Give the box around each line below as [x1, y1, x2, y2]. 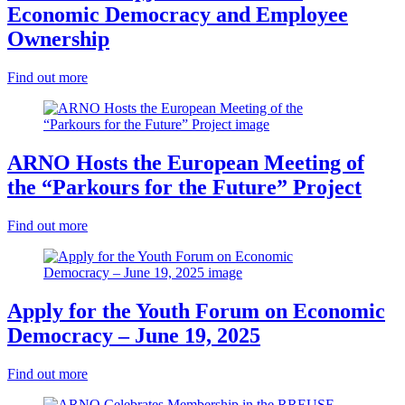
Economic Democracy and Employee [7, 2, 348, 26]
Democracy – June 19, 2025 [7, 323, 260, 347]
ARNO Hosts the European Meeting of [7, 150, 364, 174]
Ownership [7, 26, 109, 51]
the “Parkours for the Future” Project [7, 174, 362, 199]
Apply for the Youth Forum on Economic [7, 298, 385, 323]
